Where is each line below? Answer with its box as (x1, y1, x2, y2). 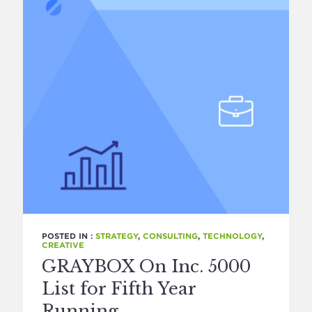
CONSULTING (142, 231, 198, 241)
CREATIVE (41, 240, 84, 250)
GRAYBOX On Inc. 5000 (41, 256, 251, 276)
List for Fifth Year (41, 279, 196, 299)
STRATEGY (95, 231, 138, 241)
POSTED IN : (41, 231, 95, 241)
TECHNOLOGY (202, 231, 262, 241)
